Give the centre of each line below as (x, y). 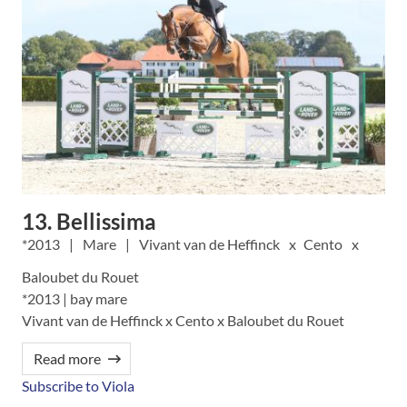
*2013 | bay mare (74, 299)
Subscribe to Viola (78, 386)
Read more (67, 359)
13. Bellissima (89, 222)
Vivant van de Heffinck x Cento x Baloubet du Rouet (183, 321)
